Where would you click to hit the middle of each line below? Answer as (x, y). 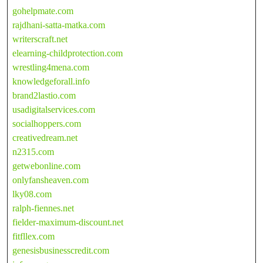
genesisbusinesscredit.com (61, 250)
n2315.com (33, 151)
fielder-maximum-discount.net (68, 222)
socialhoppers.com (47, 123)
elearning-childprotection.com (68, 53)
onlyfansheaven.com (50, 180)
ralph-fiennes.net (43, 208)
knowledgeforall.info (51, 81)
